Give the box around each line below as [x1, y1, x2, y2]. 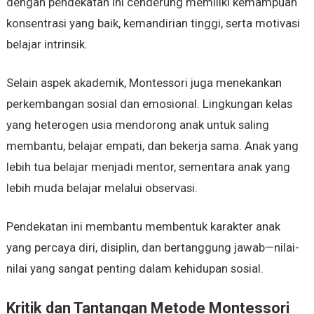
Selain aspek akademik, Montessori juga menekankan [6, 76, 282, 90]
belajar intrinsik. [6, 37, 88, 52]
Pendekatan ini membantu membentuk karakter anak [6, 219, 280, 234]
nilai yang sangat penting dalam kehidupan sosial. [6, 261, 264, 276]
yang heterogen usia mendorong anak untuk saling [6, 118, 269, 132]
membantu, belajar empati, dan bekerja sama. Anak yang [6, 139, 299, 153]
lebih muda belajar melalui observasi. [6, 181, 198, 196]
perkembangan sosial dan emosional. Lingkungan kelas [6, 97, 292, 111]
